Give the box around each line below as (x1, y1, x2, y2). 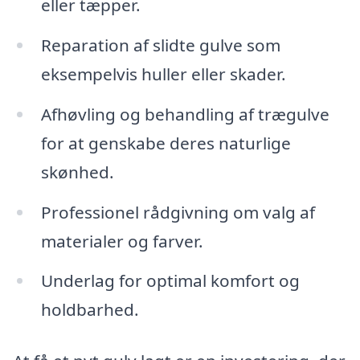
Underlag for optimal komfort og (40, 269, 300, 292)
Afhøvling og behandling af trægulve (40, 102, 329, 125)
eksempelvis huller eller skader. (40, 62, 286, 85)
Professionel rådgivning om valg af (40, 200, 315, 223)
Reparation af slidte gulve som (40, 33, 280, 56)
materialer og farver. (40, 229, 203, 252)
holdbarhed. (40, 298, 139, 321)
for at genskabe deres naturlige (40, 131, 291, 154)
